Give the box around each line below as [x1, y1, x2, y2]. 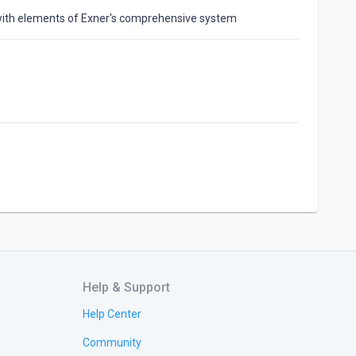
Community [83, 336, 141, 350]
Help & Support [83, 280, 170, 295]
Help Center [83, 308, 141, 321]
